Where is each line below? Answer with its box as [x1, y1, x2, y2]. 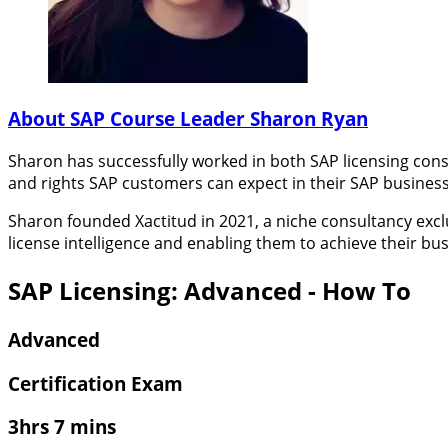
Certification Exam [8, 370, 183, 396]
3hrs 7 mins [8, 414, 116, 440]
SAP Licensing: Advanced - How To [8, 274, 411, 308]
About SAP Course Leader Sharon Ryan [8, 106, 368, 132]
